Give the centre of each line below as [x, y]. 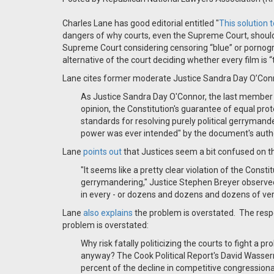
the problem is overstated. [184, 213]
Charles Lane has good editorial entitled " [141, 23]
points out [102, 152]
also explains [108, 213]
